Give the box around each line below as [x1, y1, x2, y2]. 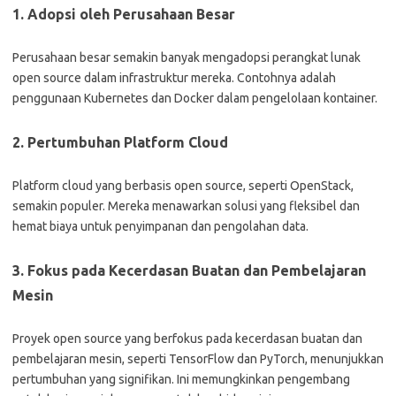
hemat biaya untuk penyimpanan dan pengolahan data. [12, 219, 308, 233]
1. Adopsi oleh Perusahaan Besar [12, 6, 235, 22]
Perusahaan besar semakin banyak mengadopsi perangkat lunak [12, 50, 361, 65]
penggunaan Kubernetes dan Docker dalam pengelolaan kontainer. [12, 91, 377, 105]
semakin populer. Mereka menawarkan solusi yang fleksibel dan [12, 199, 360, 213]
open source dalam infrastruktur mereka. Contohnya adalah [12, 71, 336, 85]
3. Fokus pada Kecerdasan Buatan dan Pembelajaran [12, 263, 366, 278]
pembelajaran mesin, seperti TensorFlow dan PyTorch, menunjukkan [12, 352, 384, 366]
